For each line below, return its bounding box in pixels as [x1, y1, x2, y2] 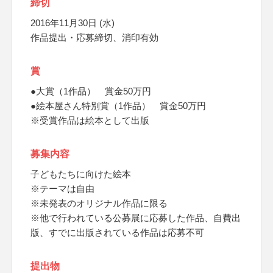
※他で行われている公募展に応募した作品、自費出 [30, 213, 241, 223]
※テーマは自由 [30, 183, 94, 194]
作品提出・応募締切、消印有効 [30, 32, 158, 43]
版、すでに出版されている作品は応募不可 [30, 227, 204, 238]
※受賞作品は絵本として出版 [30, 115, 149, 126]
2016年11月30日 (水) [30, 18, 115, 28]
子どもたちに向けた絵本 [30, 169, 131, 179]
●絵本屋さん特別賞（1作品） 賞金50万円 [30, 101, 206, 111]
